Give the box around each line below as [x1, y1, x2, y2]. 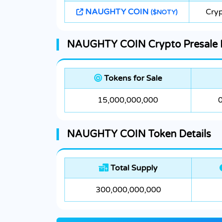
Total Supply [109, 163, 158, 173]
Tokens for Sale [102, 73, 162, 84]
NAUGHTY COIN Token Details [67, 128, 211, 141]
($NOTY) [151, 8, 177, 17]
